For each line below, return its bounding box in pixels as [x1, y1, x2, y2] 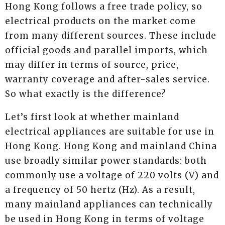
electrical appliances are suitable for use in [5, 126, 214, 138]
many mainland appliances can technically [5, 199, 213, 210]
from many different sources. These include [5, 30, 216, 42]
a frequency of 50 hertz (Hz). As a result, [5, 184, 195, 196]
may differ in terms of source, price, [5, 59, 179, 71]
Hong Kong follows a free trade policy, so [5, 1, 202, 13]
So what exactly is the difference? [5, 88, 166, 100]
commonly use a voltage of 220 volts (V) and [5, 170, 219, 181]
